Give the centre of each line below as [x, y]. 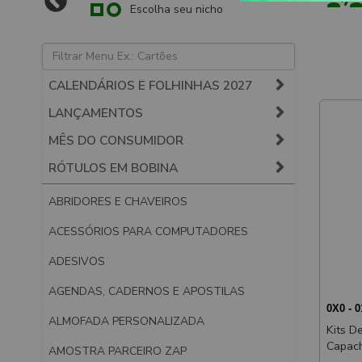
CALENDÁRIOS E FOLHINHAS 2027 [150, 85]
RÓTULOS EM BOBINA [113, 167]
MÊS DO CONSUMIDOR [116, 140]
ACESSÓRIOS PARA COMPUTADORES [148, 231]
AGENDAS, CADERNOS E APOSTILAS [147, 291]
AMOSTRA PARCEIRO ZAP [118, 351]
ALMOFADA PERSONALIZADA [126, 321]
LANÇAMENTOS [96, 112]
